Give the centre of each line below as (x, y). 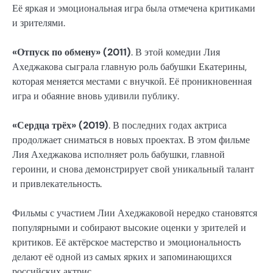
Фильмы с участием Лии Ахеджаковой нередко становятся (135, 213)
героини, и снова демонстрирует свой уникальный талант (133, 169)
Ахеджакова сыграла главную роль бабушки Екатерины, (129, 66)
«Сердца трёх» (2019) (60, 126)
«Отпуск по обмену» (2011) (72, 52)
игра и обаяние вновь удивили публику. (96, 96)
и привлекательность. (57, 184)
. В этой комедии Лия (175, 52)
